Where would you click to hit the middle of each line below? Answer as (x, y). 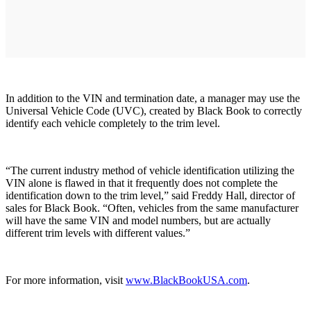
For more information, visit (66, 280)
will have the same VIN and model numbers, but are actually (138, 220)
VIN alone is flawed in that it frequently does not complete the (142, 183)
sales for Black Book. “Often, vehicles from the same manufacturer (152, 208)
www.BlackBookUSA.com (186, 280)
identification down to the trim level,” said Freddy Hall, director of (150, 195)
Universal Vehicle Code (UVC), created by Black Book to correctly (154, 110)
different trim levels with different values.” (98, 233)
